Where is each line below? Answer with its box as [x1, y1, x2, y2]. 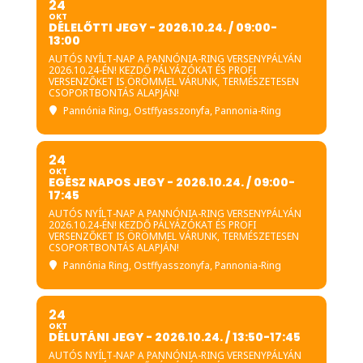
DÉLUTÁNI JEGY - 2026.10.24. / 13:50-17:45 [48, 329, 301, 345]
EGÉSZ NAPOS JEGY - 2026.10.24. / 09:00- [48, 174, 295, 190]
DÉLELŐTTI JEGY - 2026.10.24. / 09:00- [48, 19, 277, 36]
